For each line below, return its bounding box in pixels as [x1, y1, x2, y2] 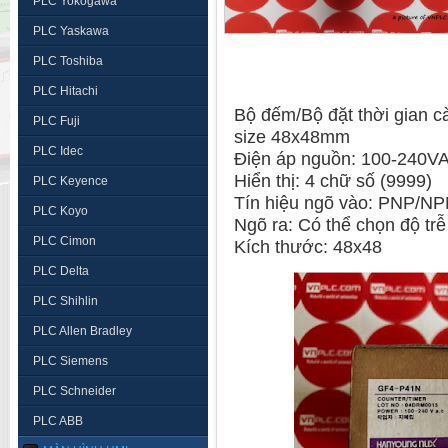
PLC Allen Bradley [33, 324, 132, 338]
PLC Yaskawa [33, 24, 109, 38]
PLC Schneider [33, 384, 116, 398]
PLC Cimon [33, 234, 96, 248]
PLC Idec [33, 144, 83, 158]
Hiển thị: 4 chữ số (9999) [234, 171, 437, 191]
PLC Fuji [33, 114, 80, 128]
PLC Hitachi [33, 84, 98, 98]
